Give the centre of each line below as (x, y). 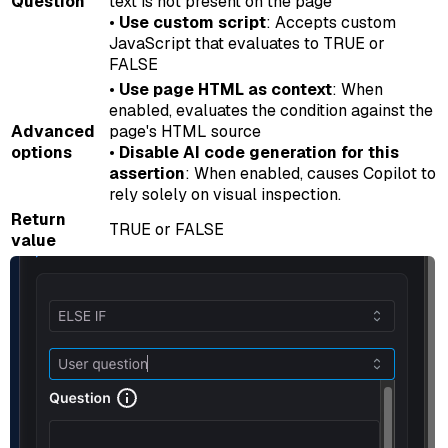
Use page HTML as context (225, 89)
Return (38, 219)
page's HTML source (185, 131)
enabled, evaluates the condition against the (271, 110)
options (41, 152)
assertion (147, 173)
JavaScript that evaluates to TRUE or (247, 43)
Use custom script (192, 22)
